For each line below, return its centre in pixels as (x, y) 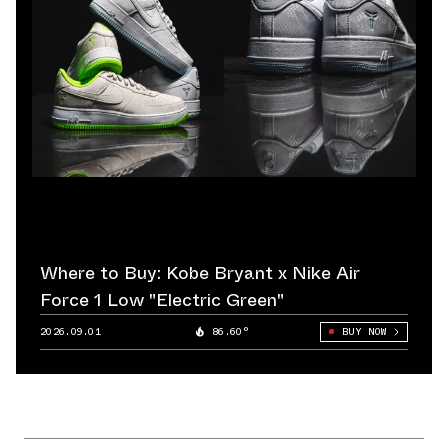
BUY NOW (363, 331)
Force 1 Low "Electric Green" (162, 299)
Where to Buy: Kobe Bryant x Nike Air (200, 272)
